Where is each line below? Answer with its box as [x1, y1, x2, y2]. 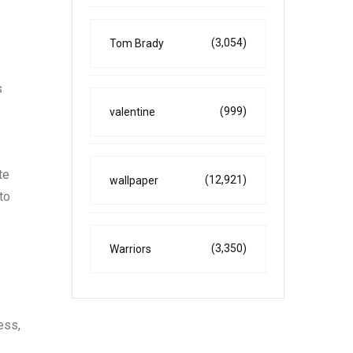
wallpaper [110, 174, 158, 187]
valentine [110, 106, 155, 118]
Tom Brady [110, 37, 164, 50]
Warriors [110, 243, 151, 255]
